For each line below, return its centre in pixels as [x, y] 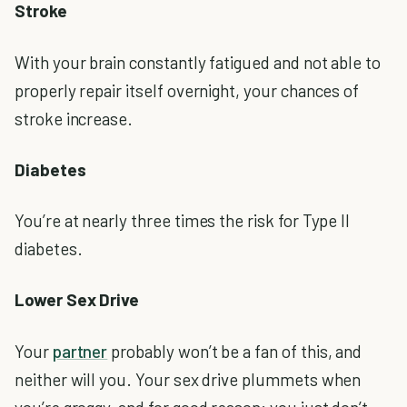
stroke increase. [74, 118]
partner [80, 351]
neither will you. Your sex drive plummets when [188, 379]
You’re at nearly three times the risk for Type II [183, 221]
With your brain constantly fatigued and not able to [198, 62]
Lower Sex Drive [77, 300]
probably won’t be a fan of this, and [235, 351]
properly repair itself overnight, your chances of [187, 90]
